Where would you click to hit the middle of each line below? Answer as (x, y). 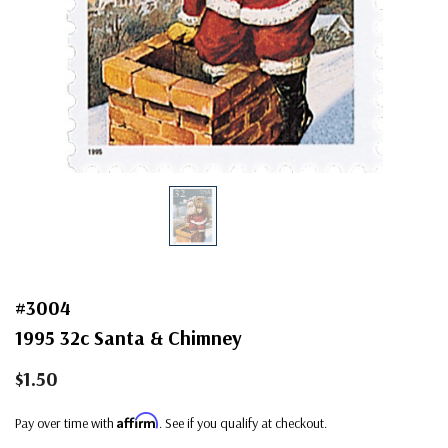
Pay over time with (66, 422)
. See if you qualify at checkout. (243, 422)
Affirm (138, 420)
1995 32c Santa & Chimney (128, 337)
